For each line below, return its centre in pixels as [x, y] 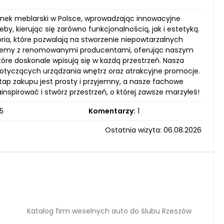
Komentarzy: [112, 111]
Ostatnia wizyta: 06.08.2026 [153, 130]
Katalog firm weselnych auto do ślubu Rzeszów [109, 211]
